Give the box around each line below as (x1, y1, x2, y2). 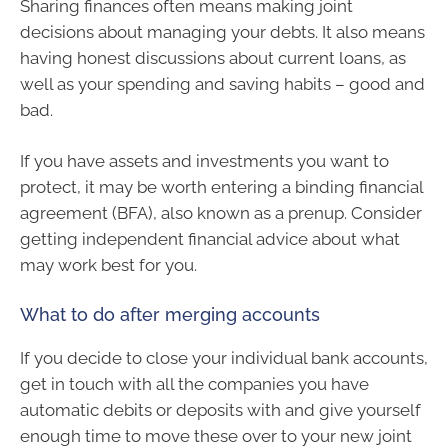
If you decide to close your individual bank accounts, (20, 347, 428, 368)
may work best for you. (20, 255, 197, 276)
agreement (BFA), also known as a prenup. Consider (20, 203, 422, 224)
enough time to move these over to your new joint (20, 425, 412, 446)
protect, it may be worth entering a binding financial (20, 177, 423, 198)
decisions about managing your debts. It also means (20, 21, 425, 42)
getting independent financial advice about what (20, 229, 400, 250)
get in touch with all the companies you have (20, 373, 369, 394)
